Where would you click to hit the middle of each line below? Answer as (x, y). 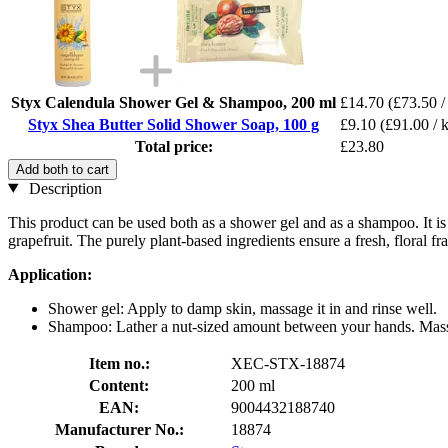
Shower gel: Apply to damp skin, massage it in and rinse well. (242, 308)
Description (63, 188)
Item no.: (119, 363)
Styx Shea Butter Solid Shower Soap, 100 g (173, 124)
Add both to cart (62, 169)
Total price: (173, 146)
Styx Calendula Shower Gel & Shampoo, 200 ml (173, 102)
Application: (50, 274)
